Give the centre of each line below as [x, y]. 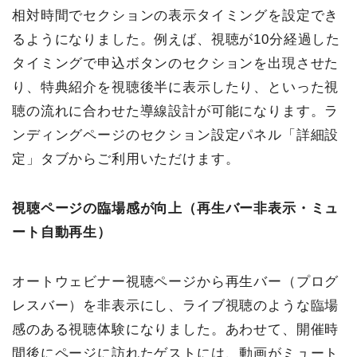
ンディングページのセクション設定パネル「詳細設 [176, 135]
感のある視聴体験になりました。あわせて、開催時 [176, 329]
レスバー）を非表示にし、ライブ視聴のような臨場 [176, 305]
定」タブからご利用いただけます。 [126, 159]
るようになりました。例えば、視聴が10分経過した [177, 39]
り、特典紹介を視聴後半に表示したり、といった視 [176, 87]
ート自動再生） [62, 232]
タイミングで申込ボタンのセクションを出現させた [176, 63]
